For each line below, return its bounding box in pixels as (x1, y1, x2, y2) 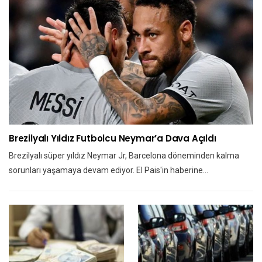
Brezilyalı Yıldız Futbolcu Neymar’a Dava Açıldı (9, 132, 216, 145)
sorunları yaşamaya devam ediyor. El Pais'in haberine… (9, 166, 208, 175)
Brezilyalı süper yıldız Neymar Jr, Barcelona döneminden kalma (9, 151, 239, 161)
